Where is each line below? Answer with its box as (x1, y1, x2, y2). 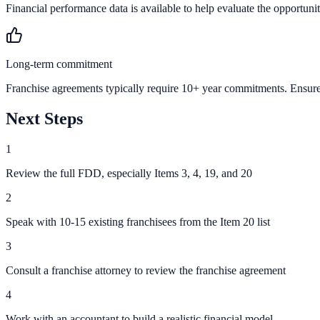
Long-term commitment (6, 58, 112, 71)
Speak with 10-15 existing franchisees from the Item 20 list (6, 215, 270, 228)
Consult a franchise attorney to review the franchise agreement (6, 264, 286, 276)
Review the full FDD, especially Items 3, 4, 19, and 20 (6, 166, 252, 179)
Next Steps (6, 109, 83, 129)
